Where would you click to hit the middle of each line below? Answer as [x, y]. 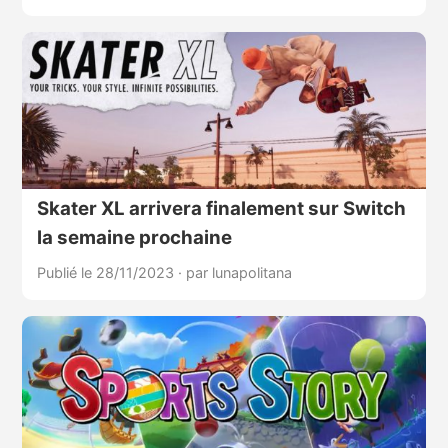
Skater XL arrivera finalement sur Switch [221, 208]
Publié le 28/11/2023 [107, 272]
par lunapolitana [238, 272]
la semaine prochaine [134, 237]
